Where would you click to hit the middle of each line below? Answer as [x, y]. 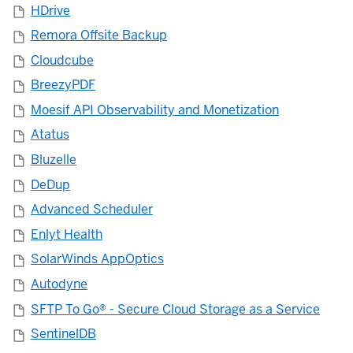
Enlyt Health [67, 234]
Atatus [50, 135]
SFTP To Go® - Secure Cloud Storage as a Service [175, 309]
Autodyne [59, 284]
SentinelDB [63, 334]
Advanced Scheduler [92, 210]
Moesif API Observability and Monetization [155, 110]
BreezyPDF [63, 85]
